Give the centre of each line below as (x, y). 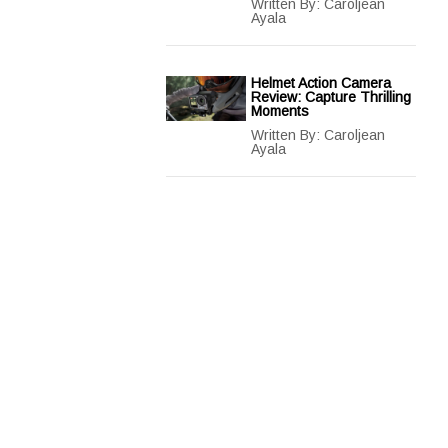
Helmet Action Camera (321, 83)
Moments (280, 111)
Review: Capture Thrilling (331, 97)
